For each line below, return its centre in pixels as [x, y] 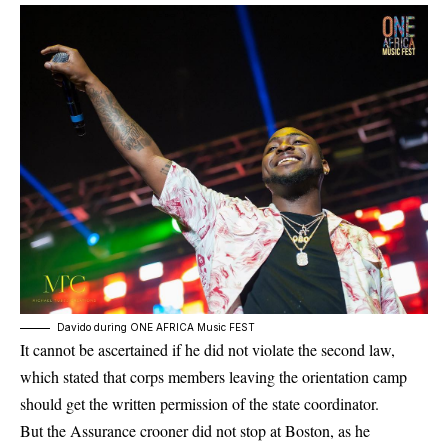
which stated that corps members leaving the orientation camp [213, 376]
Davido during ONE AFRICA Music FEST [156, 326]
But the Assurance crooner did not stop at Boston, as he [195, 430]
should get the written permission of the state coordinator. [199, 403]
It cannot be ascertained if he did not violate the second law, [207, 349]
